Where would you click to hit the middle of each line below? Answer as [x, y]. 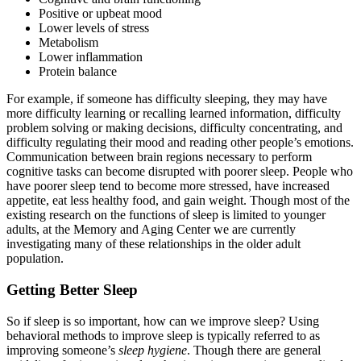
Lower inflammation [91, 57]
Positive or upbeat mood [100, 14]
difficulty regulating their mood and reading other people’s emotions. [180, 143]
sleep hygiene [153, 350]
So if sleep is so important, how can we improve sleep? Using [163, 321]
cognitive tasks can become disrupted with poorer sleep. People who [180, 172]
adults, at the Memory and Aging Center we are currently [151, 230]
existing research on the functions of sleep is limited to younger [166, 215]
